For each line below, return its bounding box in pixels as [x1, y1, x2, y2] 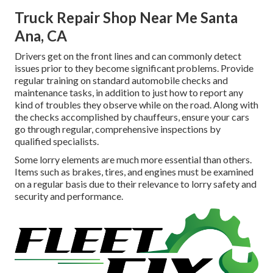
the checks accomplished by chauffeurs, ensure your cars [15, 111, 249, 123]
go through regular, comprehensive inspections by [15, 123, 221, 135]
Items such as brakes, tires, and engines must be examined [15, 166, 253, 178]
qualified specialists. [15, 135, 99, 147]
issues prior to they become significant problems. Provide [15, 62, 253, 74]
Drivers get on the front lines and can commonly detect [15, 50, 241, 62]
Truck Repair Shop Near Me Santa [15, 9, 238, 27]
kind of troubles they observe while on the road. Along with [15, 99, 258, 111]
